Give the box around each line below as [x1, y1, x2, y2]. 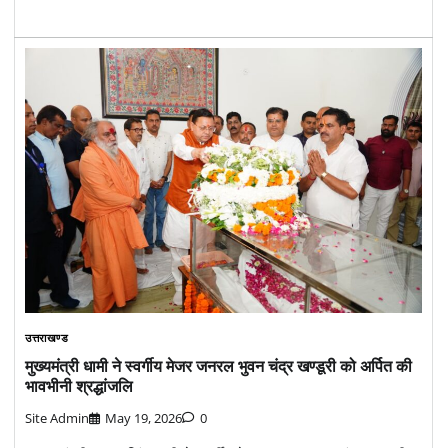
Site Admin [25, 409, 89, 428]
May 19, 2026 [105, 409, 182, 428]
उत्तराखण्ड [25, 329, 68, 345]
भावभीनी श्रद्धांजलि [25, 374, 133, 396]
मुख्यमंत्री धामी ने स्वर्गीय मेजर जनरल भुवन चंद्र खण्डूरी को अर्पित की [25, 354, 412, 376]
